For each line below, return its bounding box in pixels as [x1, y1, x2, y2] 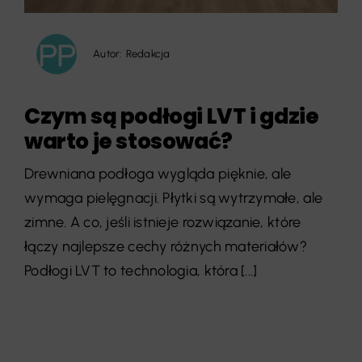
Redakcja [125, 48, 170, 61]
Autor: [92, 47, 122, 60]
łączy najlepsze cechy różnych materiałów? [23, 237, 308, 255]
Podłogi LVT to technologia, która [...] [23, 261, 258, 280]
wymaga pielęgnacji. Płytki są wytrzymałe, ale [23, 188, 323, 207]
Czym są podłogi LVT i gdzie [23, 100, 319, 131]
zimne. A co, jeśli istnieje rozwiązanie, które [23, 213, 301, 231]
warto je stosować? [23, 125, 233, 156]
